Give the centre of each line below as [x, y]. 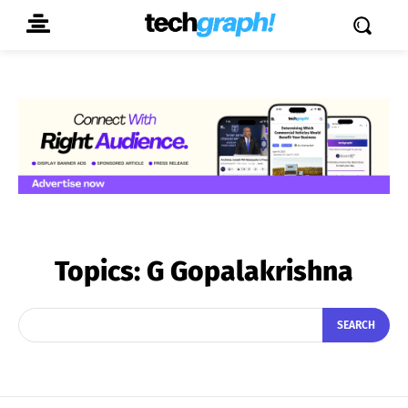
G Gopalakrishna [250, 271]
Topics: [101, 271]
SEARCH [356, 326]
